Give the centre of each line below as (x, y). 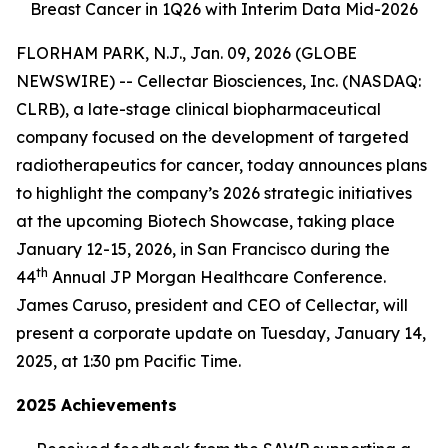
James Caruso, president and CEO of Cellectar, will (212, 305)
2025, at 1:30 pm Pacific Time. (128, 361)
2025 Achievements (96, 405)
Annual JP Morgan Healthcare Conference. (217, 277)
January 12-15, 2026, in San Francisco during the (203, 249)
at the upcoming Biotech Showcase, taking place (205, 221)
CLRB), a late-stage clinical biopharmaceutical (198, 109)
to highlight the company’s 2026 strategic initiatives (214, 193)
